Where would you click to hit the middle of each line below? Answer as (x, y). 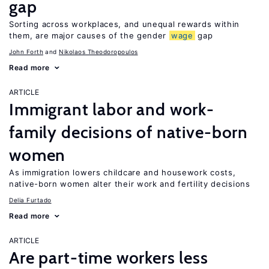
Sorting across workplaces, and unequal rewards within (125, 24)
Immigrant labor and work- (112, 109)
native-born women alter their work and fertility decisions (130, 184)
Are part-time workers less (109, 258)
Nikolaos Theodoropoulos (98, 52)
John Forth (26, 52)
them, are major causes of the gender (89, 35)
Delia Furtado (30, 200)
